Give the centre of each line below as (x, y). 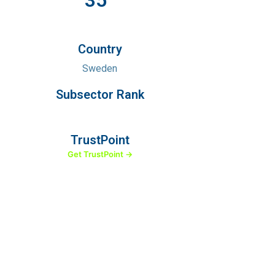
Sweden (100, 68)
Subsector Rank (100, 95)
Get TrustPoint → (100, 154)
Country (100, 49)
